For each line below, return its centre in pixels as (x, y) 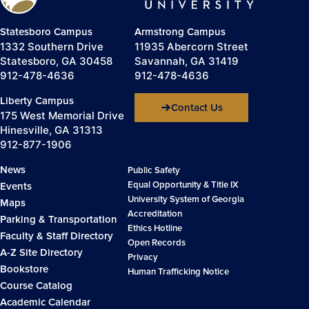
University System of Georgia (186, 200)
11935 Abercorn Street (191, 47)
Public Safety (154, 171)
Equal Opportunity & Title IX (183, 185)
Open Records (157, 243)
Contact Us (197, 108)
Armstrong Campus (180, 32)
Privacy (143, 258)
